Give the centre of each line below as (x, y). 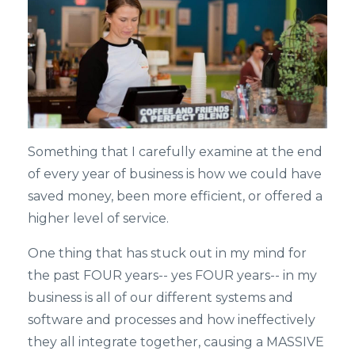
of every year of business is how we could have (175, 174)
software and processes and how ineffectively (172, 319)
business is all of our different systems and (160, 297)
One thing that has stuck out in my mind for (167, 253)
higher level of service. (98, 218)
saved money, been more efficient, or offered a (175, 196)
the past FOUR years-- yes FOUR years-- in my (172, 275)
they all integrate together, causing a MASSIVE (176, 342)
